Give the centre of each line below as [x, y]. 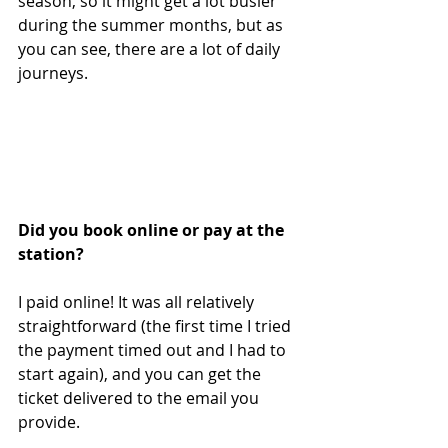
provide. [49, 422]
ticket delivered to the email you [140, 398]
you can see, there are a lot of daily [151, 48]
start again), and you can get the [141, 374]
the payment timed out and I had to [154, 350]
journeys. [53, 72]
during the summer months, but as [152, 24]
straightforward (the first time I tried [156, 326]
